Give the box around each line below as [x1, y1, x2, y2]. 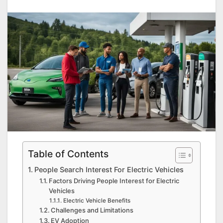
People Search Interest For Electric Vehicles [34, 165, 184, 174]
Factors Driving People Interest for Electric [49, 177, 180, 185]
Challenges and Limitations [51, 206, 134, 215]
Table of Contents [28, 148, 109, 160]
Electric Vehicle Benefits [63, 197, 130, 205]
